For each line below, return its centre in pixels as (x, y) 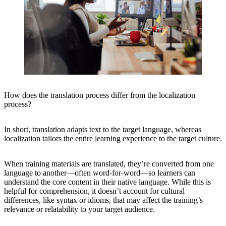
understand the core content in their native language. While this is (107, 182)
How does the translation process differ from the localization (100, 95)
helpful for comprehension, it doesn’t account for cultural (94, 191)
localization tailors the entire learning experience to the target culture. (113, 139)
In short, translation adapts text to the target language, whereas (103, 130)
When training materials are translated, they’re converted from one (109, 164)
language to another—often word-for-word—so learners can (100, 173)
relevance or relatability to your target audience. (79, 209)
